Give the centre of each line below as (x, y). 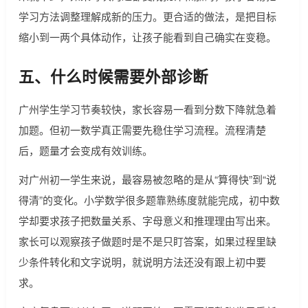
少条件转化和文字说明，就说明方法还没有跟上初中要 (142, 262)
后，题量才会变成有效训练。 (85, 151)
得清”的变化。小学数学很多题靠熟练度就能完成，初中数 (149, 200)
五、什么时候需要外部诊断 (113, 77)
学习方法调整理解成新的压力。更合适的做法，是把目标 (147, 16)
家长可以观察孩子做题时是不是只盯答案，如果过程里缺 (147, 241)
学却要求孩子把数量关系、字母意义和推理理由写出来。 (147, 221)
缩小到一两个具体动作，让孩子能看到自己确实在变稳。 (147, 37)
